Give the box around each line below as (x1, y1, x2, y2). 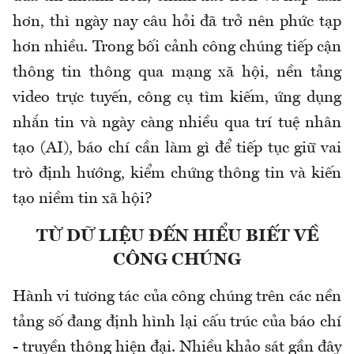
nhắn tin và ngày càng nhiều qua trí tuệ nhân (13, 115, 341, 132)
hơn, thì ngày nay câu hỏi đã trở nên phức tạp (13, 14, 341, 31)
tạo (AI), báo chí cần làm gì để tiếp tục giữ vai (13, 141, 341, 157)
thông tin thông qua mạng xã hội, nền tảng (13, 65, 341, 81)
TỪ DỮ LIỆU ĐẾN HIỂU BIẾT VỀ (36, 228, 318, 246)
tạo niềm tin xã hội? (13, 191, 153, 208)
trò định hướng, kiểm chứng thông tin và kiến (13, 166, 341, 183)
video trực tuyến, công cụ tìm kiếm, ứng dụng (13, 90, 341, 107)
